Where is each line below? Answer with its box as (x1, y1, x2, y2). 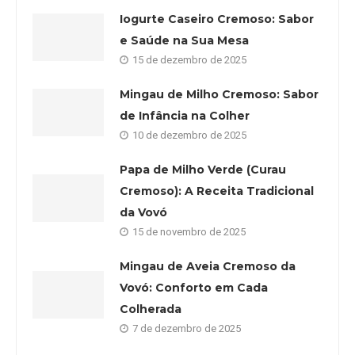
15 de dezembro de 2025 (132, 54, 246, 67)
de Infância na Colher (120, 109, 250, 124)
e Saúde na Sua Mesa (120, 33, 249, 48)
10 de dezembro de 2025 (132, 129, 246, 142)
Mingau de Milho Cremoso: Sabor (120, 87, 319, 102)
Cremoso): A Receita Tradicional (120, 184, 314, 199)
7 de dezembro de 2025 (132, 323, 241, 335)
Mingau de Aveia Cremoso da (120, 259, 296, 274)
